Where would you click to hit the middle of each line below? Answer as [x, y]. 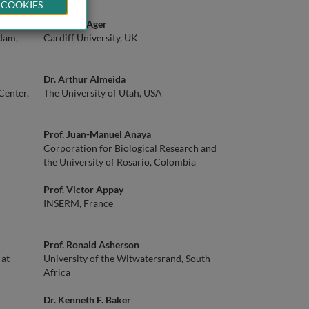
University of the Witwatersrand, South [127, 258]
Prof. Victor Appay [83, 189]
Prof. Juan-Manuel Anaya [97, 134]
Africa [57, 272]
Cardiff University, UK [91, 38]
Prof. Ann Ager [75, 24]
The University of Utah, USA [103, 93]
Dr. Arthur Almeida [84, 79]
